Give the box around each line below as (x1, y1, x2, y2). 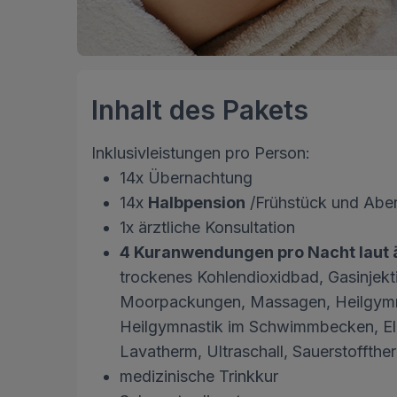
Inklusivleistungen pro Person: (91, 144, 310, 163)
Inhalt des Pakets (91, 94, 308, 127)
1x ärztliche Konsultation (120, 218, 295, 237)
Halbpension (148, 193, 245, 213)
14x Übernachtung (120, 168, 257, 188)
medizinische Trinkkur (120, 367, 278, 386)
